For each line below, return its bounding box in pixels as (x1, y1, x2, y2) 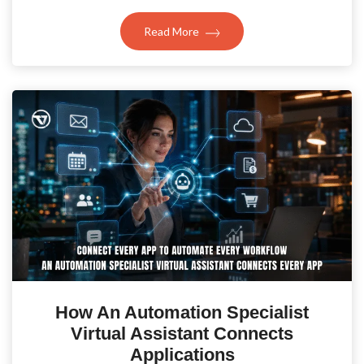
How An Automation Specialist (55, 302, 309, 323)
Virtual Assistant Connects (71, 323, 293, 344)
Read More (144, 24, 201, 39)
